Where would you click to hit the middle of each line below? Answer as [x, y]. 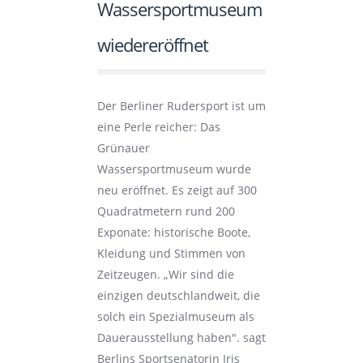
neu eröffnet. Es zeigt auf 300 [177, 190]
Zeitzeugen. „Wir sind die [165, 274]
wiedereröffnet [152, 45]
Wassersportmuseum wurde [174, 169]
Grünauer [123, 148]
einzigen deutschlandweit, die [178, 295]
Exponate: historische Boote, [173, 232]
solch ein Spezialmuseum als [175, 316]
